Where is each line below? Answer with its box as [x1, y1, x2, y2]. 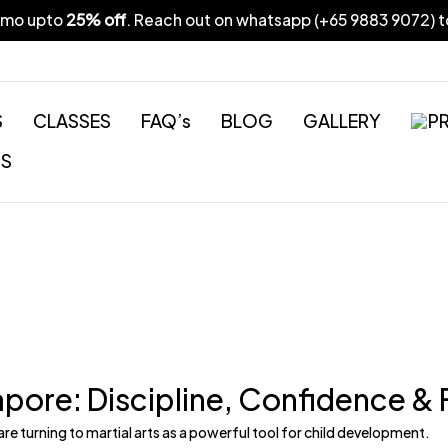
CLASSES [33, 109, 112, 132]
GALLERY [303, 109, 382, 132]
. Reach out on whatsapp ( [125, 10, 319, 29]
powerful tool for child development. [189, 423, 430, 441]
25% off [65, 10, 126, 29]
